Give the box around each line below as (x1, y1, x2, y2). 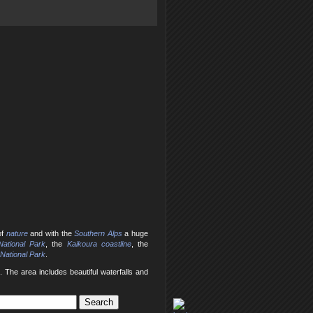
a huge (122, 229, 149, 238)
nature (6, 229, 28, 238)
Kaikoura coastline (66, 240, 131, 249)
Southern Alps (74, 229, 122, 238)
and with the (27, 229, 75, 238)
